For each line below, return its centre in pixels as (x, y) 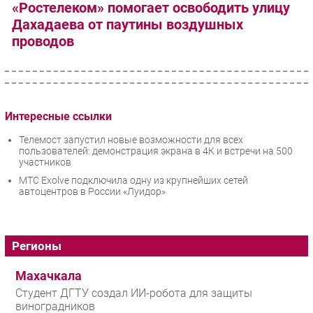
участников (45, 162)
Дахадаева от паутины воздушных (128, 25)
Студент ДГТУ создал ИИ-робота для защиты (134, 293)
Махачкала (49, 276)
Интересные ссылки (58, 116)
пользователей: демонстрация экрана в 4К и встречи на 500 (156, 151)
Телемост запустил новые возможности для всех (131, 140)
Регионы (37, 246)
